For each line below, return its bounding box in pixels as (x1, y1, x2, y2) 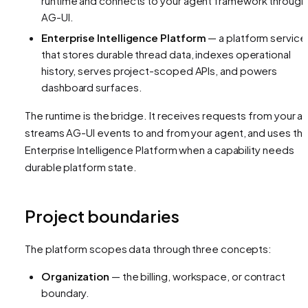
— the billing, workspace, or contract (109, 269, 286, 283)
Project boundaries (25, 205, 179, 226)
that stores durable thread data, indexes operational (41, 47, 291, 60)
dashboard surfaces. (41, 80, 142, 93)
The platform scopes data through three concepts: (25, 241, 272, 255)
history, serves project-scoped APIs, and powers (41, 63, 278, 77)
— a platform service (206, 30, 307, 44)
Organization (41, 269, 110, 283)
